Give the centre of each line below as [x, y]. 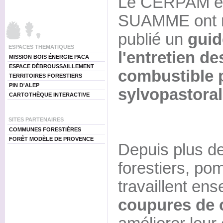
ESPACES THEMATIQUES [41, 47]
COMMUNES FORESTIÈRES [45, 129]
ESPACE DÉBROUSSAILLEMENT [51, 66]
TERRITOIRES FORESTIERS [45, 76]
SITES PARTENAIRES [36, 119]
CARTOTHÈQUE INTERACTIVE [49, 95]
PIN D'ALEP [24, 85]
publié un [153, 39]
